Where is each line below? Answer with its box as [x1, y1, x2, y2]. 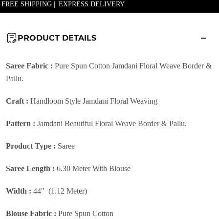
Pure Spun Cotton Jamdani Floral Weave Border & [55, 62, 212, 70]
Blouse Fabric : [6, 209, 58, 218]
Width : [6, 187, 33, 196]
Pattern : [6, 119, 35, 128]
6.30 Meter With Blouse [55, 164, 134, 173]
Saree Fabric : [6, 62, 55, 70]
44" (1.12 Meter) [33, 187, 87, 196]
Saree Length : [6, 164, 55, 173]
